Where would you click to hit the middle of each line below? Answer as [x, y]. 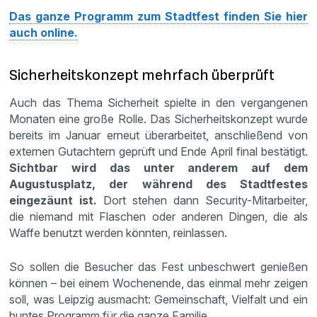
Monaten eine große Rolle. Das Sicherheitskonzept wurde [158, 119]
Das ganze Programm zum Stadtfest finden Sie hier [158, 16]
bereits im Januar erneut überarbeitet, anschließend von [158, 135]
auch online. [44, 32]
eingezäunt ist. [57, 200]
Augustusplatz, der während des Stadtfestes [158, 184]
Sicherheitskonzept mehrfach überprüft [142, 75]
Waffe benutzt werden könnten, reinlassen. [119, 232]
